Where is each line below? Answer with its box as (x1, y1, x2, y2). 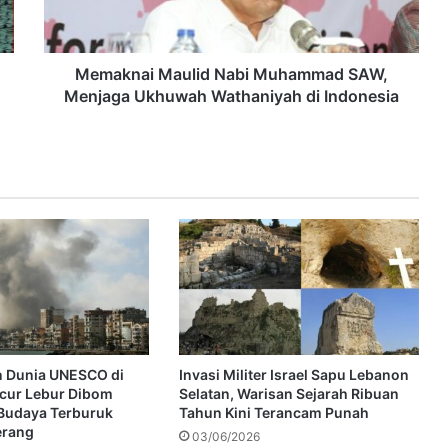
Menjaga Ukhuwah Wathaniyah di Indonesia (64, 86, 399, 107)
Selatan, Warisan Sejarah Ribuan (178, 384, 399, 402)
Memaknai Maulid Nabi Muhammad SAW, (75, 64, 388, 85)
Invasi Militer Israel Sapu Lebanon (178, 365, 409, 383)
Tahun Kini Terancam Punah (178, 403, 369, 421)
